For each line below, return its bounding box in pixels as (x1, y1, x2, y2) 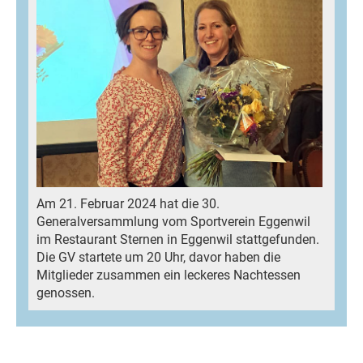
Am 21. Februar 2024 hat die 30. (36, 195, 220, 211)
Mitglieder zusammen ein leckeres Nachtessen (36, 267, 301, 283)
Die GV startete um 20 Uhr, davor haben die (36, 249, 280, 265)
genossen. (36, 284, 95, 301)
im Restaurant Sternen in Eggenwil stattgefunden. (36, 231, 319, 247)
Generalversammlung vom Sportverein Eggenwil (36, 213, 310, 229)
